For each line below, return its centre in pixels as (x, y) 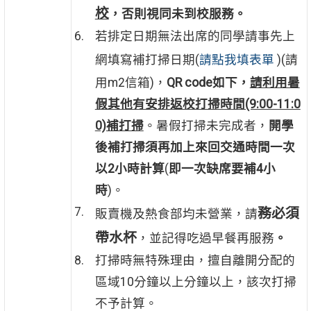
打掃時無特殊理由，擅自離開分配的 (195, 261)
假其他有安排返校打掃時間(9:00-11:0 (197, 104)
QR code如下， (208, 83)
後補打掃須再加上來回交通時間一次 (195, 148)
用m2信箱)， (131, 83)
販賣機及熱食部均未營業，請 (176, 214)
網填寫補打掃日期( (147, 59)
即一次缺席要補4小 (222, 169)
